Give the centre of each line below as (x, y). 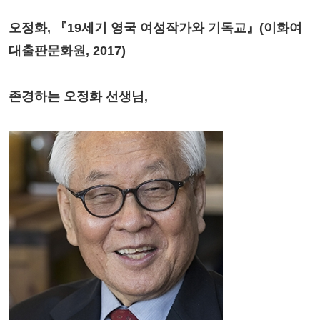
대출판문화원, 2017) (67, 51)
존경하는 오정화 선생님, (78, 97)
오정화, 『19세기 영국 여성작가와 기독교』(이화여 (155, 28)
